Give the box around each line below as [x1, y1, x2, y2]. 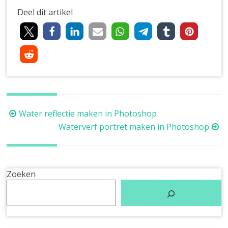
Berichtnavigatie [6, 107, 85, 121]
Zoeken [7, 168, 36, 180]
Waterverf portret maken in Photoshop [58, 121, 209, 133]
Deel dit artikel [17, 6, 73, 18]
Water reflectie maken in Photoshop [19, 108, 157, 120]
